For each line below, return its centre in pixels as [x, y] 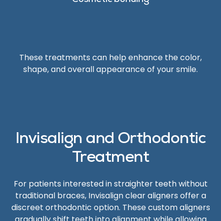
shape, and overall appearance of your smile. [110, 69]
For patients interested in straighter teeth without [110, 184]
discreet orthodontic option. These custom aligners [110, 207]
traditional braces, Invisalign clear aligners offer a [110, 196]
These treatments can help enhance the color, [110, 57]
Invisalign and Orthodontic [110, 140]
